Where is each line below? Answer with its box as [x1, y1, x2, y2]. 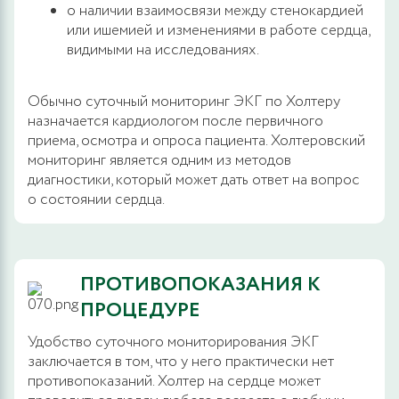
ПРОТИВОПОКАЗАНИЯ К [80, 270, 321, 299]
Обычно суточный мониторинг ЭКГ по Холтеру [28, 90, 340, 113]
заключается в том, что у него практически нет [28, 350, 334, 373]
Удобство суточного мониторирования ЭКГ [28, 330, 319, 354]
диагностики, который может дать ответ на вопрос [28, 168, 360, 191]
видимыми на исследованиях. [67, 38, 259, 61]
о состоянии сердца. [28, 188, 165, 211]
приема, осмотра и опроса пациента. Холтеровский [28, 129, 365, 152]
